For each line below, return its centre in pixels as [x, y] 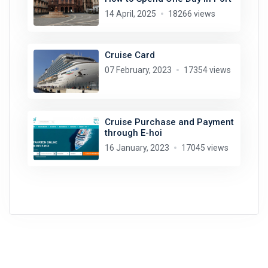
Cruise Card [130, 55]
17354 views [207, 70]
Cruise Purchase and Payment [169, 122]
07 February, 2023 [138, 70]
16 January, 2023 [137, 148]
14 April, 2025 [130, 13]
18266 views [191, 13]
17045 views [205, 148]
